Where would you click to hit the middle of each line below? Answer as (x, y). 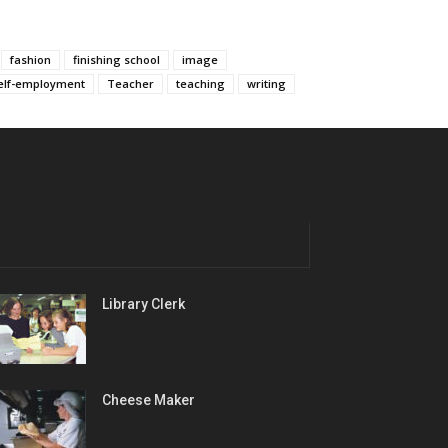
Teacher (130, 83)
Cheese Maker (148, 399)
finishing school (116, 59)
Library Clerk (143, 303)
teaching (200, 83)
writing (266, 83)
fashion (30, 59)
